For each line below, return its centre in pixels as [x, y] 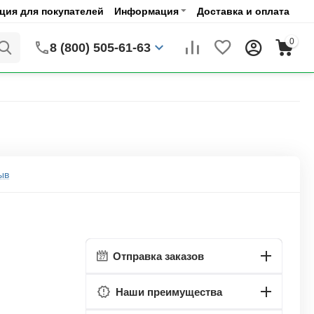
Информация [146, 11]
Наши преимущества [169, 292]
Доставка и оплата [243, 11]
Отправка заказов [158, 256]
